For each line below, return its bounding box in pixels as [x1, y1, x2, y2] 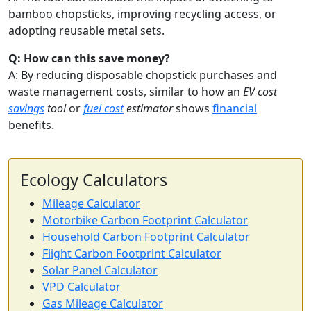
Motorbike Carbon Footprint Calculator [42, 212, 248, 228]
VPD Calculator [42, 278, 121, 294]
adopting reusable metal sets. [8, 22, 165, 38]
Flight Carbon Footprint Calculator [42, 245, 221, 261]
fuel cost [83, 100, 124, 116]
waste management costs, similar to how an [8, 83, 243, 99]
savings [8, 100, 44, 116]
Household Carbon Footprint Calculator [42, 228, 250, 244]
